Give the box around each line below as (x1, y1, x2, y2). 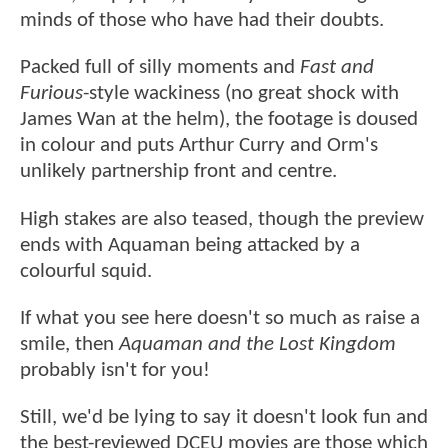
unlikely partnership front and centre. (20, 161, 342, 183)
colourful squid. (20, 260, 152, 282)
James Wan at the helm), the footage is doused (20, 109, 418, 131)
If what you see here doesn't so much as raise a (20, 308, 420, 330)
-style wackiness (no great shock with (83, 83, 399, 105)
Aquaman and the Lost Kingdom (119, 334, 396, 356)
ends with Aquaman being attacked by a (20, 234, 360, 256)
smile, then (20, 334, 119, 356)
